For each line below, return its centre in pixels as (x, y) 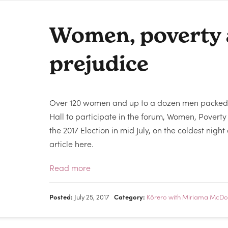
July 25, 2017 (91, 197)
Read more (70, 167)
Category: (130, 197)
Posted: (61, 197)
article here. (72, 144)
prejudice (99, 63)
